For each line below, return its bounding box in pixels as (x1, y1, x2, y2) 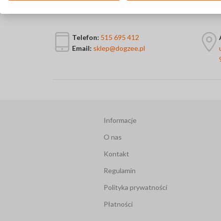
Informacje (104, 116, 137, 125)
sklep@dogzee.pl (93, 44, 145, 53)
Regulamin (104, 166, 136, 175)
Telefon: (72, 33, 99, 42)
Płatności (104, 200, 133, 209)
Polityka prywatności (104, 183, 168, 192)
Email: (72, 44, 92, 53)
